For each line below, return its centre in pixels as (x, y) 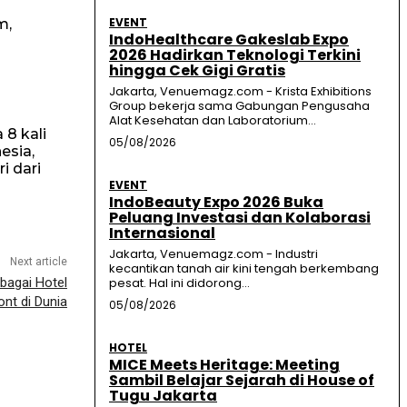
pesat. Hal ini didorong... (179, 283)
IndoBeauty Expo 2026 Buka (216, 203)
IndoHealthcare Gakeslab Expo (229, 40)
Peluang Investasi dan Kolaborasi (240, 218)
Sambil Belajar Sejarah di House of (242, 381)
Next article (38, 262)
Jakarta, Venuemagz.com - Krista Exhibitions (240, 92)
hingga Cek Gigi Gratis (197, 71)
